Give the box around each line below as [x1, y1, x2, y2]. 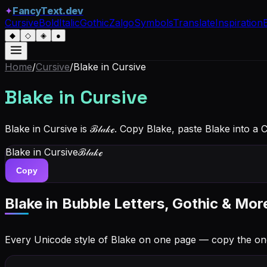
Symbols [134, 17, 173, 29]
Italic [59, 17, 80, 29]
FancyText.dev [13, 5, 83, 17]
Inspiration [215, 17, 263, 29]
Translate [173, 17, 215, 29]
